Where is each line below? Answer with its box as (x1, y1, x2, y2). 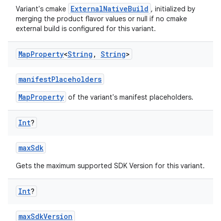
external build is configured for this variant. (16, 24, 156, 33)
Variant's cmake (16, 4, 68, 13)
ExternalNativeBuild (71, 4, 148, 13)
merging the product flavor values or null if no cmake (16, 14, 187, 23)
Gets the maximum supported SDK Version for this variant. (16, 161, 205, 170)
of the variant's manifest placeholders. (66, 93, 193, 102)
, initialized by (151, 4, 195, 13)
